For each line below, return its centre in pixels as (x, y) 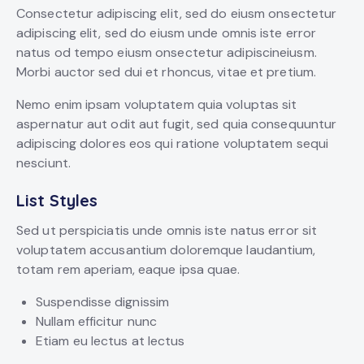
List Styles (57, 201)
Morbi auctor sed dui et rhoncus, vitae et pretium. (167, 72)
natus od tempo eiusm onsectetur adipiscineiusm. (167, 53)
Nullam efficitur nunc (97, 322)
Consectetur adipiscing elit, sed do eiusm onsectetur (177, 14)
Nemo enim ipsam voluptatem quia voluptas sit (157, 105)
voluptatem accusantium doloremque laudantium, (166, 250)
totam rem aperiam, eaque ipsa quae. (128, 270)
